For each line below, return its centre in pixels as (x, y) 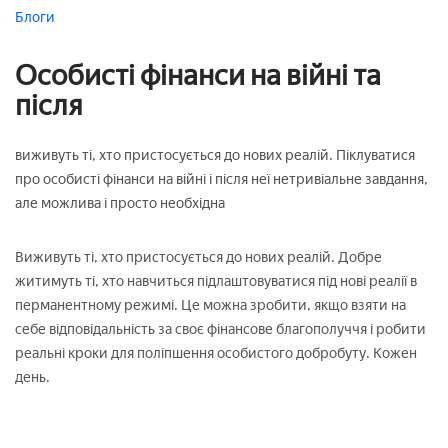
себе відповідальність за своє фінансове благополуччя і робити (220, 329)
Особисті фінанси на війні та (198, 74)
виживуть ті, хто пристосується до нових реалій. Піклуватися (215, 155)
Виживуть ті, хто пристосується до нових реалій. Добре (198, 257)
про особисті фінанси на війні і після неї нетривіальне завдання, (221, 179)
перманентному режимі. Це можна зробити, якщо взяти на (210, 305)
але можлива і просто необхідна (120, 203)
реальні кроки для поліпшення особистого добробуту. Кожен (216, 353)
